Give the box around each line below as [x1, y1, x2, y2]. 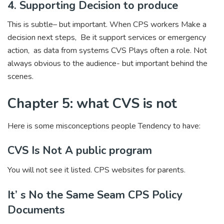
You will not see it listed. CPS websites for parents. [7, 164, 185, 176]
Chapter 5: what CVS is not [7, 94, 177, 113]
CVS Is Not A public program [7, 143, 152, 158]
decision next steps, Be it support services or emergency [7, 32, 206, 43]
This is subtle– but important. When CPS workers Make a [7, 19, 206, 30]
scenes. [7, 71, 33, 82]
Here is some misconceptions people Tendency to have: [7, 120, 200, 131]
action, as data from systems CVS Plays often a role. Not [7, 45, 207, 56]
